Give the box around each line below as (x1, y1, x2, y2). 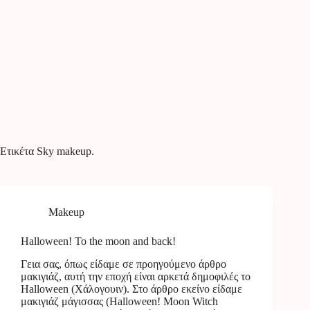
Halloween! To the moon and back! (21, 235, 176, 247)
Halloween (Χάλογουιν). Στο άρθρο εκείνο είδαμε (21, 282, 242, 295)
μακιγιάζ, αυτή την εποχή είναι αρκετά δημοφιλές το (21, 270, 250, 282)
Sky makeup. (34, 145, 94, 157)
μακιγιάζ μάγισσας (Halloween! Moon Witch (21, 295, 218, 307)
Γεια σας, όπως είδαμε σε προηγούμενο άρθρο (21, 257, 226, 270)
